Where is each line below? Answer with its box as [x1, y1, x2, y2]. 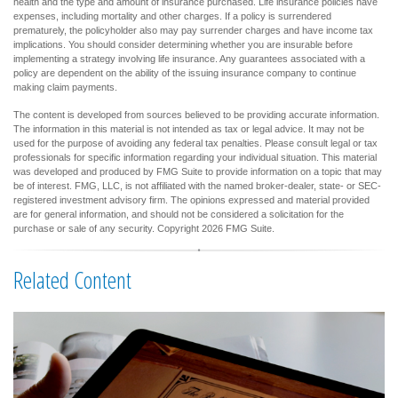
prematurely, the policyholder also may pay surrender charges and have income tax [13, 24, 373, 36]
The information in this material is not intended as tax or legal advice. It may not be [13, 123, 364, 134]
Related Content [13, 263, 131, 296]
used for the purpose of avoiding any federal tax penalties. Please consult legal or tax [13, 137, 378, 148]
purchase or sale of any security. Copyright [13, 222, 202, 234]
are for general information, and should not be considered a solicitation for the [13, 208, 344, 219]
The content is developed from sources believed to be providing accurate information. [13, 108, 379, 120]
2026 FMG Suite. [202, 222, 275, 234]
